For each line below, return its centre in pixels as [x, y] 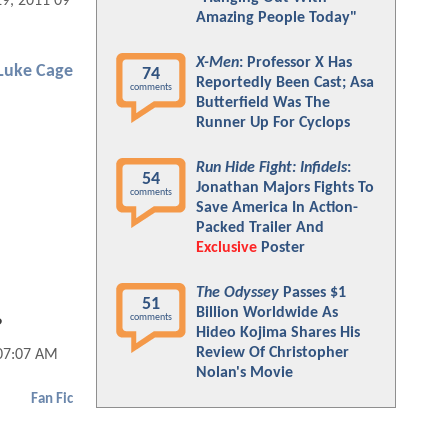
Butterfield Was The [263, 103]
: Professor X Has [295, 63]
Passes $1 [312, 293]
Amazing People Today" [276, 18]
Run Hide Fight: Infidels [271, 168]
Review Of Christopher [272, 353]
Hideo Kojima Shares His [278, 333]
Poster [281, 248]
